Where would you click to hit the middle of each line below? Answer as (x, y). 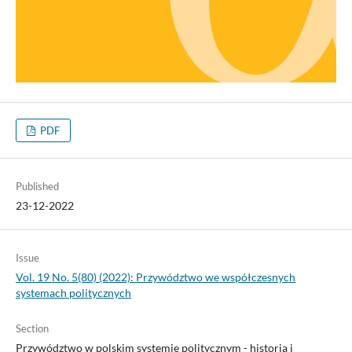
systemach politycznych (73, 292)
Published (37, 186)
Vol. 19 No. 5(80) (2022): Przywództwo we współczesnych (155, 277)
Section (32, 328)
